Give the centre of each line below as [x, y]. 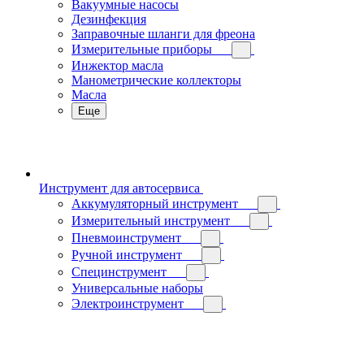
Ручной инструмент [127, 255]
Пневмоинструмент [126, 238]
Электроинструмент [128, 303]
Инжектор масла [117, 65]
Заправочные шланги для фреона [163, 34]
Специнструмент [119, 272]
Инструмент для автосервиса [119, 188]
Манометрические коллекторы [156, 80]
